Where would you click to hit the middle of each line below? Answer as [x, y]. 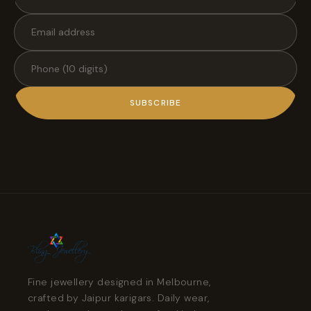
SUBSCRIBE [155, 102]
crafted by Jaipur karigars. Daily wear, [119, 297]
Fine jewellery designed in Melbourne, [119, 281]
